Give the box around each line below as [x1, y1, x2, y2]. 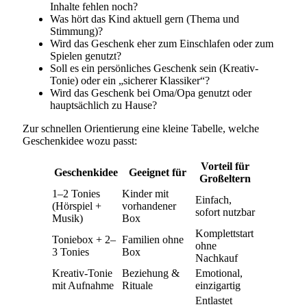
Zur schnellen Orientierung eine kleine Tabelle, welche [23, 122, 259, 134]
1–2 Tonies [52, 187, 100, 199]
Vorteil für [201, 160, 249, 172]
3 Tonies [52, 245, 89, 258]
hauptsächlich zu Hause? [50, 99, 157, 111]
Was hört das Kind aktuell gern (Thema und [50, 12, 239, 25]
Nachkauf [195, 251, 238, 264]
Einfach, [195, 193, 232, 206]
